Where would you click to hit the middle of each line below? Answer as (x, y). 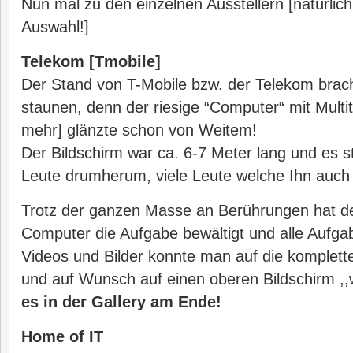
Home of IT (62, 336)
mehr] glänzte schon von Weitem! (139, 130)
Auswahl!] (55, 27)
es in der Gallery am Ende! (121, 302)
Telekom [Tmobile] (91, 61)
